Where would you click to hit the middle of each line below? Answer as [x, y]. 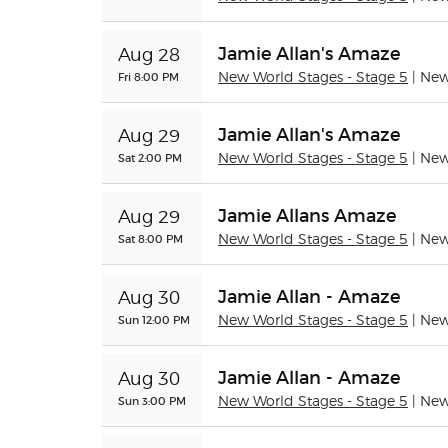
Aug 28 [149, 56]
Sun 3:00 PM [152, 401]
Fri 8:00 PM [148, 77]
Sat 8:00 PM [150, 239]
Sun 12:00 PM [154, 320]
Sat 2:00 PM [150, 158]
